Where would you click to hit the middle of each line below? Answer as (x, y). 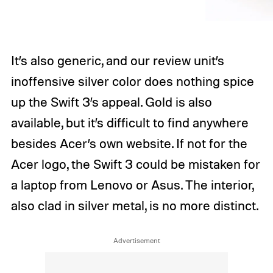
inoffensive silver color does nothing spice (132, 81)
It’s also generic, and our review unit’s (117, 60)
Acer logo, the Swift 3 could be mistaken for (135, 164)
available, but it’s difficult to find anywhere (129, 122)
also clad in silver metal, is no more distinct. (134, 205)
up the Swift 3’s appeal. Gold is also (111, 101)
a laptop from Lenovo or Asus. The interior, (132, 184)
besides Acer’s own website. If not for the (129, 143)
